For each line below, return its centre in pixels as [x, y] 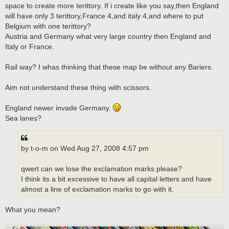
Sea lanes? [23, 118]
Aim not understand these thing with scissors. [78, 88]
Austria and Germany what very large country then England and [108, 37]
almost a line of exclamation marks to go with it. [97, 189]
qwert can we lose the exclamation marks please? [101, 169]
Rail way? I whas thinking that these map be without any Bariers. [109, 67]
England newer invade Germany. [59, 108]
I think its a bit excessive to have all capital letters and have [116, 179]
